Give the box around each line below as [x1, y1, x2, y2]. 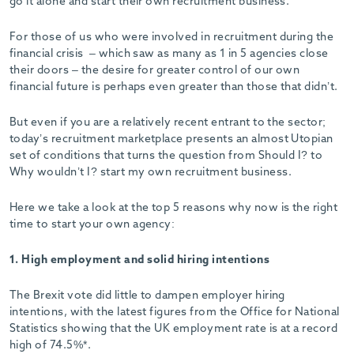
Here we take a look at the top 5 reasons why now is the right [9, 202, 338, 214]
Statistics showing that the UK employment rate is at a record [9, 323, 338, 335]
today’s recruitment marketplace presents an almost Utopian [9, 134, 333, 145]
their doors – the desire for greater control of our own [9, 65, 300, 77]
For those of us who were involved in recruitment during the [9, 32, 334, 43]
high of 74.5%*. [9, 340, 92, 352]
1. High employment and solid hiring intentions [9, 254, 270, 266]
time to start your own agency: [9, 219, 175, 231]
